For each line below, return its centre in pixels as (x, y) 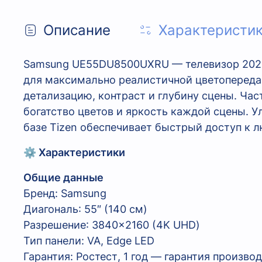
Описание (77, 30)
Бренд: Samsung (65, 194)
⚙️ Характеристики (74, 153)
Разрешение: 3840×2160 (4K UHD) (112, 225)
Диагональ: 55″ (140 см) (85, 209)
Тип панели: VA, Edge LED (89, 241)
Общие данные (63, 178)
